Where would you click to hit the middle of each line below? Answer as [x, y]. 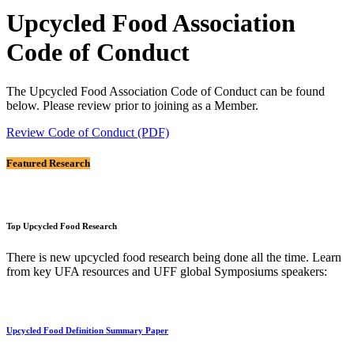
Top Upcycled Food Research [62, 226]
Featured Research [48, 164]
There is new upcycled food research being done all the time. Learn [174, 258]
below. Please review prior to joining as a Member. [132, 105]
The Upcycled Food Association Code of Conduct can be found [166, 91]
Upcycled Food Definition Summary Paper [87, 331]
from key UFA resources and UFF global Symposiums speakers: [167, 272]
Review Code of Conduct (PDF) [88, 132]
